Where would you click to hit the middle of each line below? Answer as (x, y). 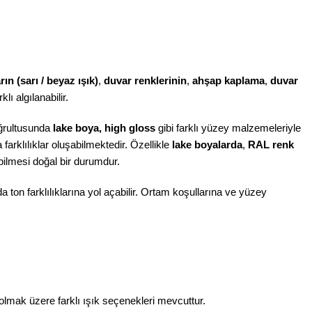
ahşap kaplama (228, 80)
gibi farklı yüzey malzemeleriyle (228, 128)
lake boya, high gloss (104, 128)
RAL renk (271, 145)
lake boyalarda (207, 145)
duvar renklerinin (145, 80)
